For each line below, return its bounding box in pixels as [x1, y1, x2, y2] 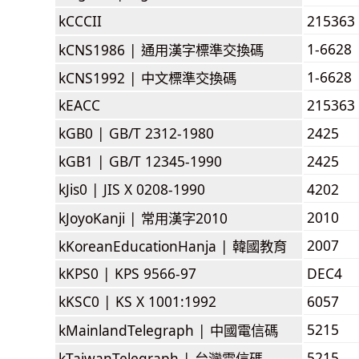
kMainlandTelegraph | [58, 320, 210, 340]
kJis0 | [58, 179, 103, 199]
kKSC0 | [58, 291, 115, 311]
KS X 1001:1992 [115, 291, 216, 311]
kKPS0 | [58, 263, 115, 283]
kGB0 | [58, 123, 109, 143]
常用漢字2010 [141, 208, 228, 228]
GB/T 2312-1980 [109, 123, 214, 143]
